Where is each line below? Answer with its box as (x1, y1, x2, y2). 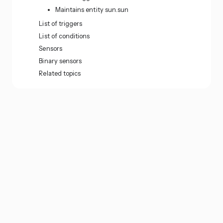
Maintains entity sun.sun (55, 5, 129, 14)
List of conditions (39, 32, 90, 40)
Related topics (39, 69, 81, 78)
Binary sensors (39, 57, 82, 65)
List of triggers (39, 19, 83, 28)
